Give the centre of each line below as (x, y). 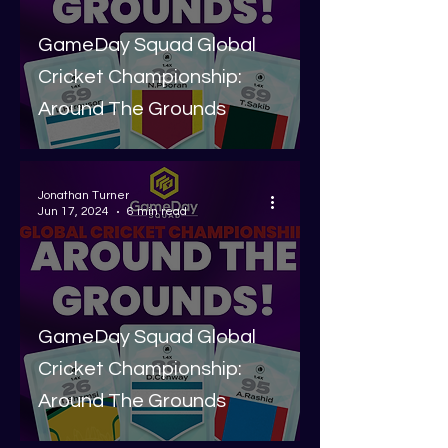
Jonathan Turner (83, 195)
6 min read (157, 211)
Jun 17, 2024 (73, 211)
